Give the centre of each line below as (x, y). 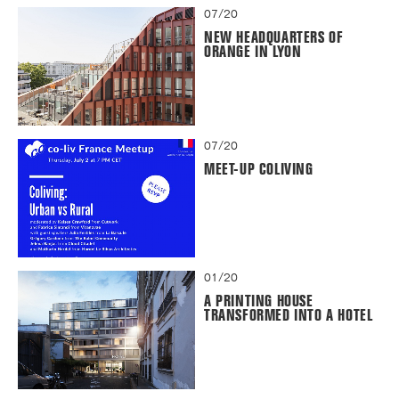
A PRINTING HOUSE (259, 301)
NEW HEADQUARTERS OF (274, 37)
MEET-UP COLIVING (259, 169)
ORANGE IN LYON (253, 52)
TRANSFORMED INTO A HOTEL (289, 315)
